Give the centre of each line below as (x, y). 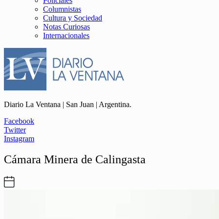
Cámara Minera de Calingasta (75, 159)
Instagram (19, 139)
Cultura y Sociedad (73, 18)
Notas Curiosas (66, 27)
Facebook (19, 121)
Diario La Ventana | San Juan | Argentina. (68, 104)
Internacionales (66, 35)
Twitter (15, 130)
